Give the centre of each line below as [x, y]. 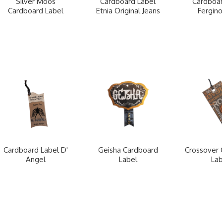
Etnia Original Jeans [128, 11]
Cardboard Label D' [36, 150]
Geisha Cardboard [128, 150]
